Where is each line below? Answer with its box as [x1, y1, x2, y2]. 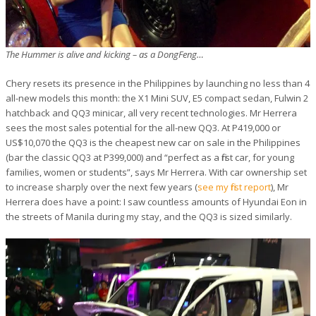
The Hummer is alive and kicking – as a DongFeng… [6, 48, 204, 61]
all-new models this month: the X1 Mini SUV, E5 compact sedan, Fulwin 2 [6, 92, 308, 105]
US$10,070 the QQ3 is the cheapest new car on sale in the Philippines [6, 136, 300, 150]
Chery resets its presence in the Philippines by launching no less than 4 [6, 77, 310, 90]
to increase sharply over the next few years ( [6, 181, 197, 194]
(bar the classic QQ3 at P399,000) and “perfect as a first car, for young [6, 151, 294, 164]
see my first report [197, 181, 271, 194]
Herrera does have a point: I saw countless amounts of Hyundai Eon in [6, 195, 307, 209]
